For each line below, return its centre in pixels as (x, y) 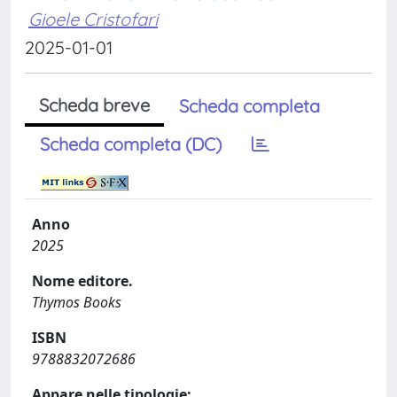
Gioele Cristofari (93, 19)
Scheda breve (94, 105)
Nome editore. (82, 281)
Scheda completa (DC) (131, 144)
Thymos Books (77, 302)
